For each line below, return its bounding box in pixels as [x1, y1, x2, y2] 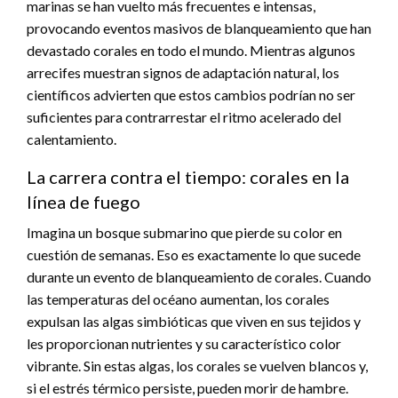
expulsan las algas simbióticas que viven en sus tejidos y [27, 312, 361, 330]
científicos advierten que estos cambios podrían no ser [27, 85, 355, 103]
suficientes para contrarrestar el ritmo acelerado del [27, 107, 341, 125]
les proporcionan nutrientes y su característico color [27, 334, 341, 352]
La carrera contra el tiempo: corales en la [27, 165, 349, 187]
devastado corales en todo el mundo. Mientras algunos [27, 41, 355, 59]
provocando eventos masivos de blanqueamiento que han [27, 19, 371, 36]
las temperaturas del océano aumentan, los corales [27, 290, 330, 307]
